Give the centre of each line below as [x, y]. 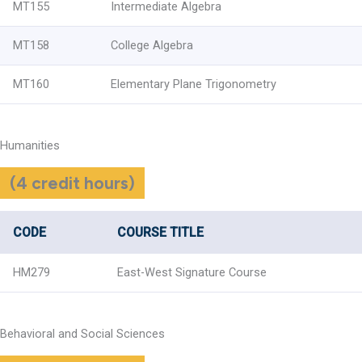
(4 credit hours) [72, 183]
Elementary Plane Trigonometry [194, 84]
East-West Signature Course [192, 272]
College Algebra [152, 45]
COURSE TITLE [160, 232]
